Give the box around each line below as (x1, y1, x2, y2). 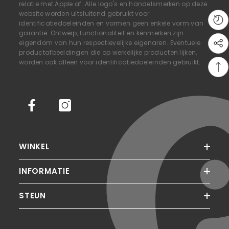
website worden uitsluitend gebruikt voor (19, 9, 150, 18)
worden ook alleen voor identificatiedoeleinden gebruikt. (19, 58, 201, 66)
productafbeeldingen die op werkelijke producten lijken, (19, 48, 197, 57)
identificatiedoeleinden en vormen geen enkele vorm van (19, 19, 204, 28)
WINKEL (19, 141, 50, 152)
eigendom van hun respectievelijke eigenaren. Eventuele (19, 38, 201, 47)
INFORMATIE (19, 166, 70, 176)
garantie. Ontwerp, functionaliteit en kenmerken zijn (19, 29, 184, 37)
